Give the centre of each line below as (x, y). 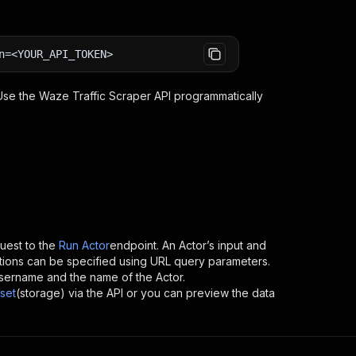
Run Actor (84, 245)
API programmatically (207, 96)
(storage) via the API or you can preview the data (145, 293)
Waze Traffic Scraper (95, 96)
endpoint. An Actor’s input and (188, 245)
